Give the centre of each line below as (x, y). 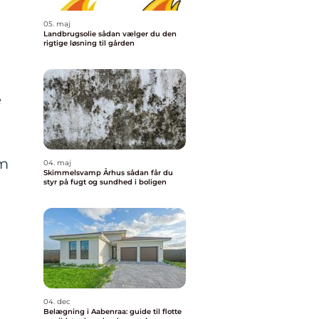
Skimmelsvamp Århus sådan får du (85, 173)
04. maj (57, 163)
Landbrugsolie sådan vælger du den (71, 34)
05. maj (57, 24)
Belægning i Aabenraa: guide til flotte (113, 312)
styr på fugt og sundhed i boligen (105, 182)
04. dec (57, 302)
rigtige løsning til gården (89, 43)
